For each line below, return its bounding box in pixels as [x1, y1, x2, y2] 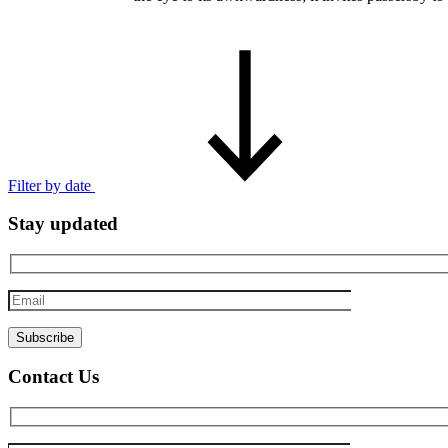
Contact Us [8, 366, 99, 388]
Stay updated [8, 213, 118, 235]
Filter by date [8, 176, 95, 194]
